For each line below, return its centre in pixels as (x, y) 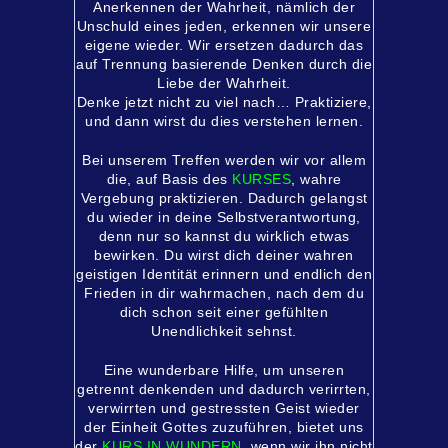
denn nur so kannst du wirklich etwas (224, 236)
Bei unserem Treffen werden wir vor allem (224, 160)
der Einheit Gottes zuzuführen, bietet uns (224, 427)
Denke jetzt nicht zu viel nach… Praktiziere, (224, 102)
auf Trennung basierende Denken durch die (224, 64)
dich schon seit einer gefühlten (224, 312)
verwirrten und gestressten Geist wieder (224, 408)
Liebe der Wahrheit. (224, 83)
